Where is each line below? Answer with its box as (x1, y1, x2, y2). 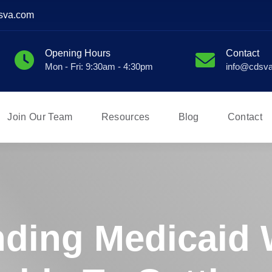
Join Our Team (7, 112, 73, 122)
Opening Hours (45, 48, 110, 58)
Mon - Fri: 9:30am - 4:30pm (45, 61, 153, 72)
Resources (101, 112, 150, 122)
